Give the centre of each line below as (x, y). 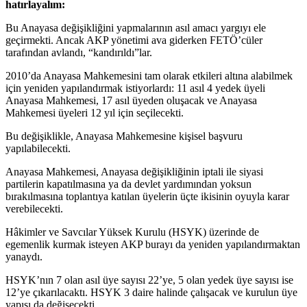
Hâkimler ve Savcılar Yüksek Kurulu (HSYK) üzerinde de (132, 232)
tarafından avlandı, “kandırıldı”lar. (79, 53)
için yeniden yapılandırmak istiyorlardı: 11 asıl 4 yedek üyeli (135, 88)
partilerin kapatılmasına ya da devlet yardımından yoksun (128, 184)
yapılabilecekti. (38, 149)
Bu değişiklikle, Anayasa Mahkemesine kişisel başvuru (124, 136)
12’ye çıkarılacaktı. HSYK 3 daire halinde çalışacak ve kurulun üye (151, 293)
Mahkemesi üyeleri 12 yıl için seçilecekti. (95, 113)
